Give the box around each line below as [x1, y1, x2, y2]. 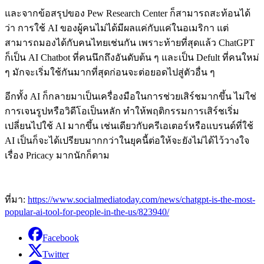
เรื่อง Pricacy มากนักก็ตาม [5, 150, 110, 160]
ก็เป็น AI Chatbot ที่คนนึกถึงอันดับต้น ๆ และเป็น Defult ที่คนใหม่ [5, 52, 259, 62]
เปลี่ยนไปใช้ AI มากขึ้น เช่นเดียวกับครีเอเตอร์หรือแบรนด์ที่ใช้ [5, 120, 253, 131]
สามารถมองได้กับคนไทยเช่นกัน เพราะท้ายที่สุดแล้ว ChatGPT [5, 37, 255, 48]
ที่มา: [5, 194, 28, 204]
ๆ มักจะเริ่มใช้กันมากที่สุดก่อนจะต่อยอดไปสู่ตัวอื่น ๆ [5, 67, 215, 77]
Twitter [42, 249, 69, 259]
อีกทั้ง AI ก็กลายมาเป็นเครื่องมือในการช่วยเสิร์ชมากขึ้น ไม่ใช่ [5, 91, 256, 101]
